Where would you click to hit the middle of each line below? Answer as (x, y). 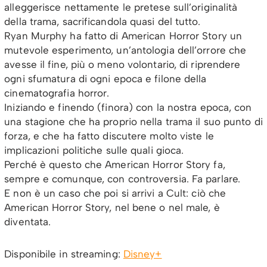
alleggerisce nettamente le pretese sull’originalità (121, 7)
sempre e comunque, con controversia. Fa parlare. (122, 179)
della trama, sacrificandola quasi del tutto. (102, 22)
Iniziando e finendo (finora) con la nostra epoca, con (128, 108)
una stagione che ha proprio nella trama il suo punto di (133, 122)
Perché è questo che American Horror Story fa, (115, 165)
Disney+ (142, 254)
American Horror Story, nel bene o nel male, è (112, 208)
